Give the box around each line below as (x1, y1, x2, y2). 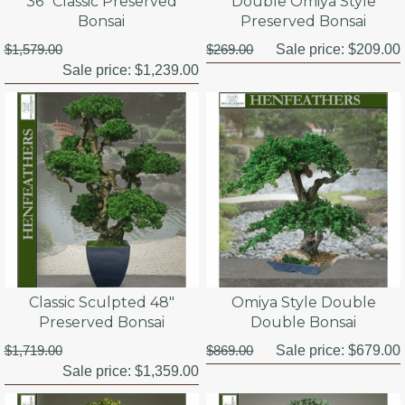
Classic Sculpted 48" (28, 293, 174, 311)
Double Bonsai (250, 313, 357, 331)
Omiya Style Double (231, 293, 376, 311)
